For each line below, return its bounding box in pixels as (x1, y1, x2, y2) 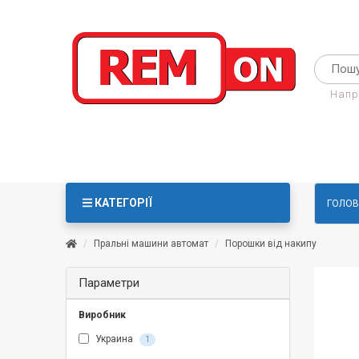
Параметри (79, 276, 139, 290)
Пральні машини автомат (93, 238, 208, 249)
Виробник (79, 309, 126, 321)
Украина (93, 333, 135, 345)
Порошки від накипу (224, 238, 317, 249)
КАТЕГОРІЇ (95, 196, 153, 209)
